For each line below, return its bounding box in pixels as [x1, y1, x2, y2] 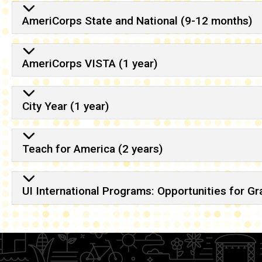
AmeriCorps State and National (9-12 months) [22, 14, 252, 28]
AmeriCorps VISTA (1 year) [22, 57, 157, 71]
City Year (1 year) [22, 99, 109, 113]
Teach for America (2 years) [22, 142, 163, 156]
